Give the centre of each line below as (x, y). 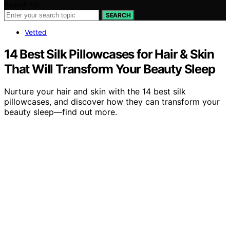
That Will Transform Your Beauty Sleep (110, 69)
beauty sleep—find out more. (61, 112)
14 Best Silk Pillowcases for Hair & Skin (109, 54)
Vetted (36, 32)
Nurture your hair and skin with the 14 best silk (95, 92)
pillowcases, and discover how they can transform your (112, 102)
